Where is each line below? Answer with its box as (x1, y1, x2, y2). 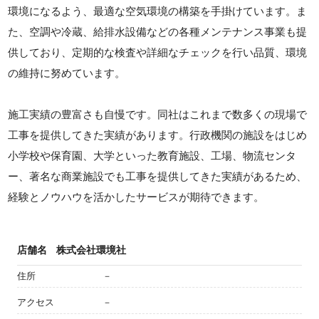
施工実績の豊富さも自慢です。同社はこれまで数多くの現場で (8, 108, 308, 121)
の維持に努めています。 (8, 67, 126, 80)
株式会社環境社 (56, 244, 126, 256)
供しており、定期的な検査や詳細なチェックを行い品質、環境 (8, 46, 308, 59)
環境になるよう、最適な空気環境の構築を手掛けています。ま (8, 5, 308, 18)
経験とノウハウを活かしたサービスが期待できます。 (8, 191, 265, 204)
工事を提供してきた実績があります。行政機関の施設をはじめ (8, 129, 308, 142)
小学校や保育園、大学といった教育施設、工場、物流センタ (8, 150, 297, 162)
